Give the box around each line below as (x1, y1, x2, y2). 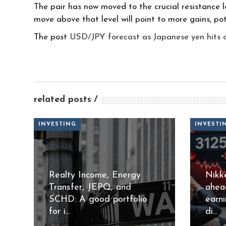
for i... (49, 206, 71, 216)
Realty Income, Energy (49, 170, 141, 180)
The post (34, 33, 70, 42)
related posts (34, 95, 92, 105)
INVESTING (38, 122, 77, 128)
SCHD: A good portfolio (49, 194, 148, 204)
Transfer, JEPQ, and (49, 182, 132, 192)
